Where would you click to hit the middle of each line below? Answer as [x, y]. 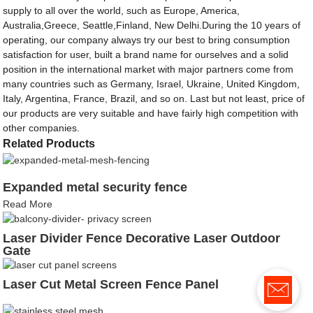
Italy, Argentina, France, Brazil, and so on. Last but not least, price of [154, 98]
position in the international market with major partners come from [148, 69]
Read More [28, 204]
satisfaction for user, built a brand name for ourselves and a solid [146, 54]
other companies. [42, 128]
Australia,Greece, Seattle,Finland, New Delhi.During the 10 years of [152, 25]
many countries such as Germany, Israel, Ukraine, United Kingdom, [152, 83]
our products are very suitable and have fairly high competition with [151, 113]
